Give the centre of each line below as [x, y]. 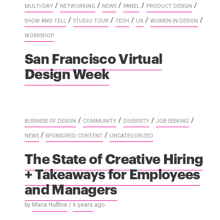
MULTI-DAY [39, 6]
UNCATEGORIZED [131, 136]
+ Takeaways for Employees [112, 173]
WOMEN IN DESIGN [174, 21]
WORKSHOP [39, 35]
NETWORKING [78, 6]
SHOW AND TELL [45, 21]
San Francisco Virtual [94, 57]
